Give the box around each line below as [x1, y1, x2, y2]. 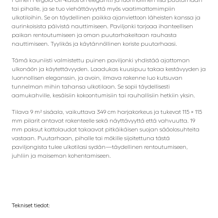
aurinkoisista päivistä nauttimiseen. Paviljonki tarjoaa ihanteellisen [12, 23, 193, 29]
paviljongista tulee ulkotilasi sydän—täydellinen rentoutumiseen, [12, 144, 188, 150]
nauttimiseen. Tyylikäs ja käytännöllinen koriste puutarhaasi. [12, 40, 177, 47]
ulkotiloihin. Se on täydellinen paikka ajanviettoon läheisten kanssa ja [12, 14, 200, 20]
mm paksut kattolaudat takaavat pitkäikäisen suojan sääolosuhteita [12, 126, 200, 132]
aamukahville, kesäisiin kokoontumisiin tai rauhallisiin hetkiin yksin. [12, 92, 195, 98]
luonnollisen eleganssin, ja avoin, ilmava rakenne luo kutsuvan [12, 74, 182, 81]
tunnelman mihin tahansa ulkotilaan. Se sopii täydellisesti [12, 83, 170, 90]
